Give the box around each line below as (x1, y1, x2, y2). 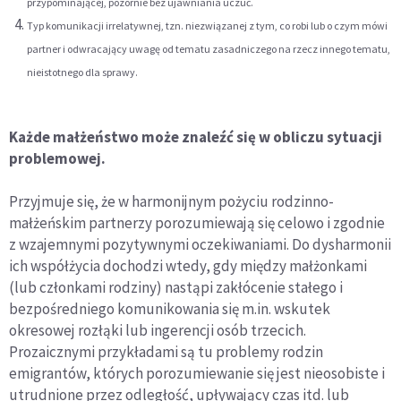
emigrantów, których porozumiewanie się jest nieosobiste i (9, 363, 385, 384)
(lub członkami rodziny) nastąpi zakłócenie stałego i (9, 277, 343, 298)
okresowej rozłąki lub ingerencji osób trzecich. (9, 320, 306, 341)
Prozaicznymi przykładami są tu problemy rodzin (9, 342, 323, 363)
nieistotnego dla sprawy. (27, 65, 138, 80)
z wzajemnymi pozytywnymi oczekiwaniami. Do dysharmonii (9, 235, 391, 255)
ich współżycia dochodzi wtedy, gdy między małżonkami (9, 256, 367, 277)
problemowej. (9, 149, 106, 169)
